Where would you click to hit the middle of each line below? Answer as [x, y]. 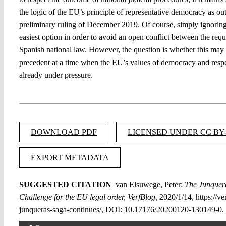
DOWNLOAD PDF [64, 132]
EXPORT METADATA [70, 157]
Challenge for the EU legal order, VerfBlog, [88, 197]
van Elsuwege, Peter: [148, 184]
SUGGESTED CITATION [66, 184]
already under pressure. [57, 75]
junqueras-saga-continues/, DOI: [71, 209]
